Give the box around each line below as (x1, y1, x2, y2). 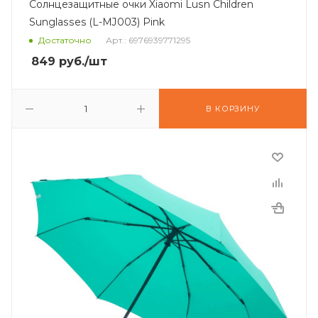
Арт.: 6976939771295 (106, 35, 190, 46)
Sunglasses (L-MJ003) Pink (29, 16, 165, 28)
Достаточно (38, 35, 92, 46)
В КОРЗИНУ (206, 104, 260, 114)
